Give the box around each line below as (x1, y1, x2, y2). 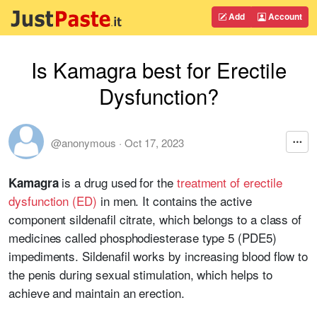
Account (266, 10, 302, 23)
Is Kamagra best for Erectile (30, 54, 287, 84)
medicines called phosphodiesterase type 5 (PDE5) (8, 229, 277, 246)
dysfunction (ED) (8, 192, 97, 209)
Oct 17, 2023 (125, 134, 184, 150)
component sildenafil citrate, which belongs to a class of (8, 210, 302, 228)
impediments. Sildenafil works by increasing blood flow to (8, 247, 309, 265)
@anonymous (51, 134, 116, 150)
